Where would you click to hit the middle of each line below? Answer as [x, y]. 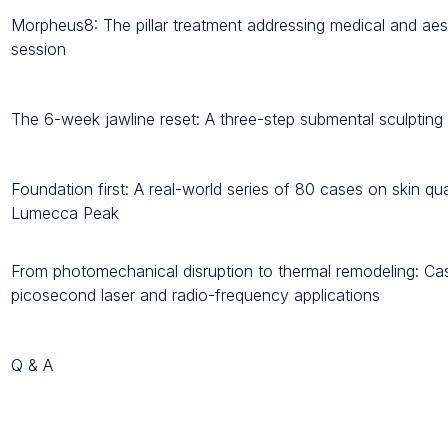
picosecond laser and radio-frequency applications [195, 295]
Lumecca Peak [64, 213]
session [38, 49]
